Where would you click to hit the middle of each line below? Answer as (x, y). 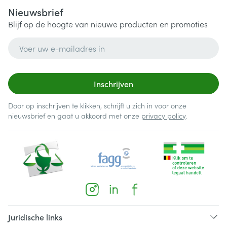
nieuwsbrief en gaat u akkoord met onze (75, 116)
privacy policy (163, 116)
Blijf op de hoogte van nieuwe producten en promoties (108, 24)
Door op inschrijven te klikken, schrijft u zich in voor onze (97, 105)
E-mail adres (32, 42)
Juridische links (35, 217)
